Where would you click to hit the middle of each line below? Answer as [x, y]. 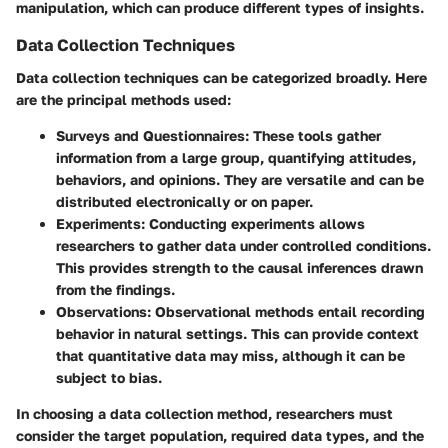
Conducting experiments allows [255, 223]
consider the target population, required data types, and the [220, 435]
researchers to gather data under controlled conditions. [243, 245]
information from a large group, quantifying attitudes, [236, 157]
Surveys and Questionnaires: [152, 135]
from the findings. [115, 289]
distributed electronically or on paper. [184, 201]
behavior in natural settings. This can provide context [237, 333]
